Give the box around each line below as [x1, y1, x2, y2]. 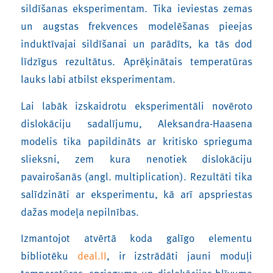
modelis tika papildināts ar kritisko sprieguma [20, 132, 253, 149]
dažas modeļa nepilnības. [20, 203, 139, 219]
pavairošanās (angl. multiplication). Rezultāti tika [20, 168, 253, 184]
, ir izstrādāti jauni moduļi [106, 247, 253, 264]
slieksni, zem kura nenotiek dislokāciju [20, 150, 253, 166]
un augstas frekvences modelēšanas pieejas [20, 18, 253, 34]
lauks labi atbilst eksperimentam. [20, 71, 175, 87]
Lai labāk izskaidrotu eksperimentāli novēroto [20, 97, 253, 113]
